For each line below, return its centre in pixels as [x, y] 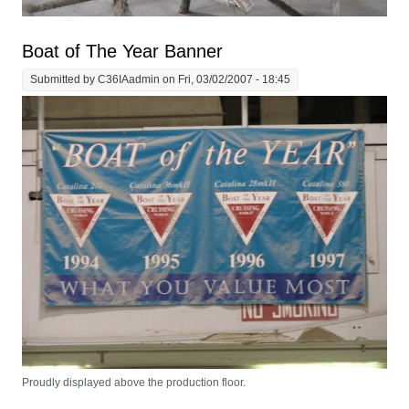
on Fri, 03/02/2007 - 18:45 [225, 79]
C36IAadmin [129, 79]
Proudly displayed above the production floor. [134, 383]
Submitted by [64, 79]
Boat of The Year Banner [123, 51]
